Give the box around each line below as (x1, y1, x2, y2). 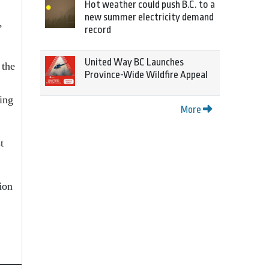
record (85, 24, 111, 35)
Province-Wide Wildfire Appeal (85, 69, 208, 80)
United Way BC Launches (85, 56, 184, 68)
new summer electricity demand (85, 11, 214, 23)
